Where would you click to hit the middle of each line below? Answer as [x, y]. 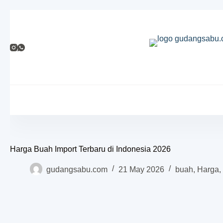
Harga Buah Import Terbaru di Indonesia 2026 [90, 149]
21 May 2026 [141, 169]
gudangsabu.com [77, 169]
